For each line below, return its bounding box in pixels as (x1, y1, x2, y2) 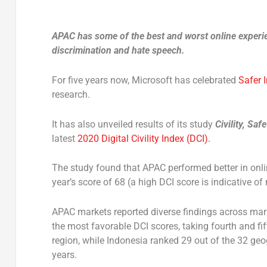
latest (51, 132, 77, 144)
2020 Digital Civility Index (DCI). (77, 132, 210, 144)
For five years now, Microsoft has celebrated (51, 74, 238, 86)
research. (51, 89, 90, 101)
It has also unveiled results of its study (51, 118, 215, 130)
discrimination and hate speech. (51, 45, 185, 57)
